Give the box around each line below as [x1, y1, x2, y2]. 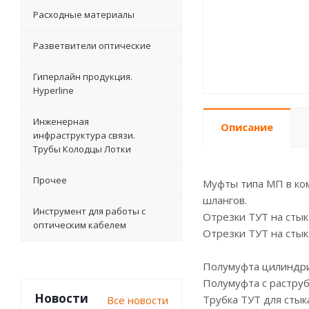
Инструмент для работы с [33, 205, 146, 217]
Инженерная [33, 115, 89, 128]
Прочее [33, 174, 67, 186]
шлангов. [203, 193, 247, 207]
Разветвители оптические [33, 39, 151, 52]
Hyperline [33, 84, 74, 97]
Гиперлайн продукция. [33, 70, 132, 83]
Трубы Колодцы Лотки [33, 143, 131, 155]
